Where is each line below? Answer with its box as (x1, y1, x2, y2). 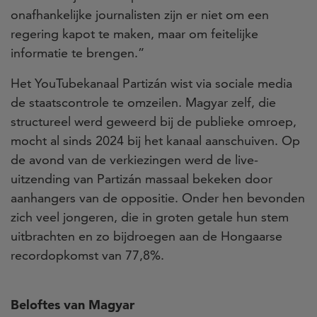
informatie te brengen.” (11, 44, 144, 61)
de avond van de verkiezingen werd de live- (11, 151, 258, 168)
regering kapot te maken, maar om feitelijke (11, 25, 258, 42)
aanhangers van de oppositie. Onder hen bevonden (11, 189, 305, 206)
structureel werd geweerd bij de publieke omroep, (11, 113, 296, 129)
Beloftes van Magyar (11, 296, 134, 313)
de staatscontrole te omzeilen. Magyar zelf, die (11, 93, 276, 110)
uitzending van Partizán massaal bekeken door (11, 170, 272, 187)
